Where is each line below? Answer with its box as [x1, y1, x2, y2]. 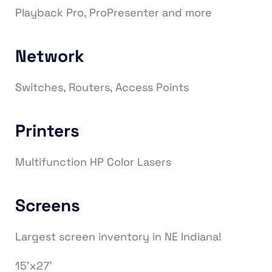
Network [15, 45, 84, 67]
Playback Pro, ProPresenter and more [15, 5, 212, 20]
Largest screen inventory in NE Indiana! [15, 229, 222, 244]
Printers [15, 120, 80, 142]
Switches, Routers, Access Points [15, 80, 189, 95]
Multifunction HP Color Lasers [15, 155, 171, 169]
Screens [15, 194, 80, 217]
